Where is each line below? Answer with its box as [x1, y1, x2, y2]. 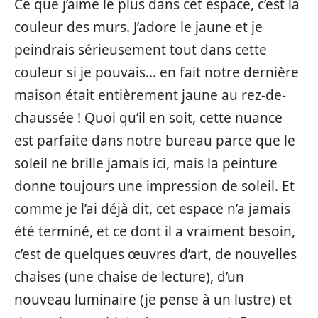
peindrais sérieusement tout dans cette [14, 40, 267, 59]
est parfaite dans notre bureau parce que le [14, 131, 295, 150]
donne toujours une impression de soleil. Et [14, 176, 295, 195]
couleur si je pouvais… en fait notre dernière [14, 62, 299, 82]
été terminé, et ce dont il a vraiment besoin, [14, 221, 295, 241]
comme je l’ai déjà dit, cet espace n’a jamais [14, 199, 290, 218]
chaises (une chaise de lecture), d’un [14, 267, 244, 286]
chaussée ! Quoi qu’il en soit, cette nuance [14, 108, 283, 127]
